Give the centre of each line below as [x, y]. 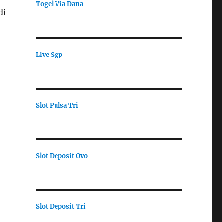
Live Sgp [49, 55]
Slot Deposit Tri [60, 206]
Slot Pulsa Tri [57, 105]
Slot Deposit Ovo [61, 156]
